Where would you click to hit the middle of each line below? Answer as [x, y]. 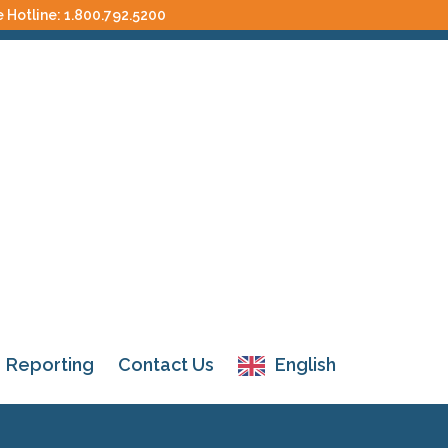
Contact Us [166, 364]
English [305, 364]
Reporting [50, 364]
